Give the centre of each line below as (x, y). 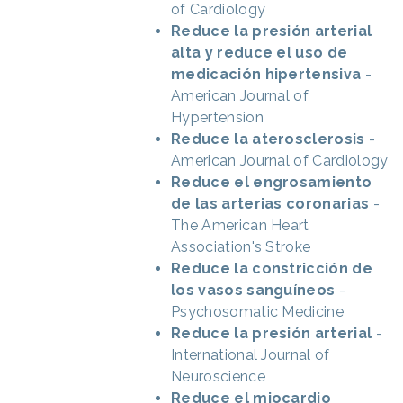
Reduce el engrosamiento (272, 182)
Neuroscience (218, 376)
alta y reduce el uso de (260, 52)
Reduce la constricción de (272, 268)
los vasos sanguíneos (253, 290)
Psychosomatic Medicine (258, 311)
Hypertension (217, 117)
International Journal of (251, 354)
